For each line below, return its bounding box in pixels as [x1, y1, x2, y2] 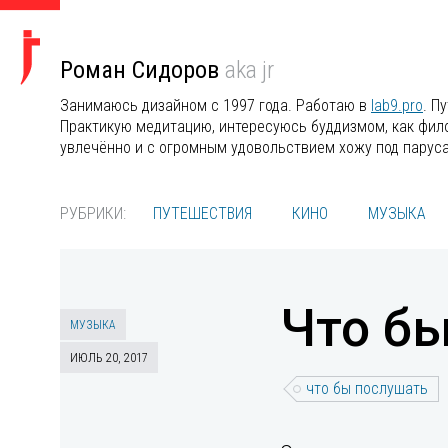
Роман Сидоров [60, 56, 225, 84]
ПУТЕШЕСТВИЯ [153, 204, 252, 223]
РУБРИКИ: [60, 204, 126, 223]
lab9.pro [371, 96, 423, 115]
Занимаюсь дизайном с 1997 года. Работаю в [60, 96, 371, 115]
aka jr [225, 56, 274, 84]
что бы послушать [306, 379, 428, 398]
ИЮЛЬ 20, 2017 [70, 351, 148, 365]
